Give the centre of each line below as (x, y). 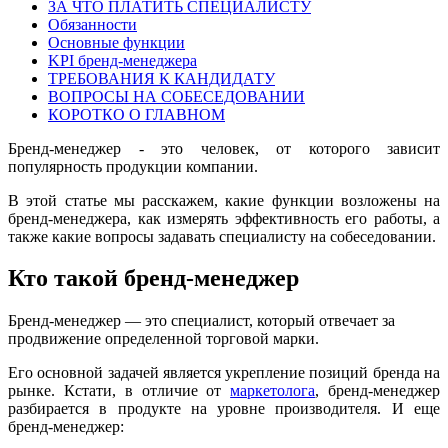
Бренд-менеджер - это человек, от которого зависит (224, 148)
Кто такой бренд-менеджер (153, 278)
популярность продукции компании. (133, 166)
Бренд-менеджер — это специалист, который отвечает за (201, 321)
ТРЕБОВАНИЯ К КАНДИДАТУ (161, 78)
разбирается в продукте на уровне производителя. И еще (224, 409)
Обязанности (92, 24)
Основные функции (116, 42)
